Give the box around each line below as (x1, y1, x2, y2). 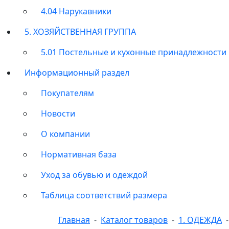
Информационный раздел (25, 66, 129, 78)
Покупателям (41, 87, 94, 99)
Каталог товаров (101, 214, 168, 225)
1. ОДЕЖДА (178, 214, 222, 225)
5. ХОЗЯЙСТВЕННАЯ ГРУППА (25, 26, 136, 37)
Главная (58, 214, 90, 225)
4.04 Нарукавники (41, 5, 111, 17)
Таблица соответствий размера (41, 189, 167, 201)
